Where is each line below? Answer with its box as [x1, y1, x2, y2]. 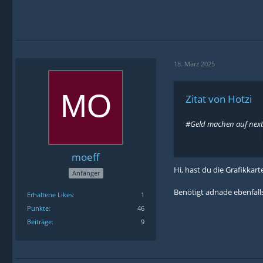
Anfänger [72, 168, 100, 177]
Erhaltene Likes [27, 190, 73, 199]
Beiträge [27, 217, 52, 226]
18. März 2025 [174, 59, 215, 68]
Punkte [27, 203, 49, 213]
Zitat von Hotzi [186, 92, 252, 106]
